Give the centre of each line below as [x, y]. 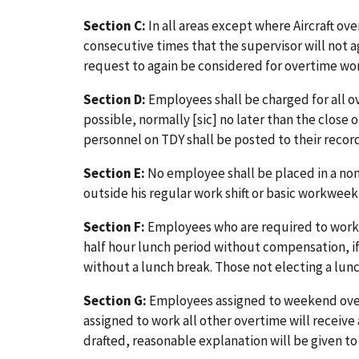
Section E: [114, 173]
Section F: [114, 227]
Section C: [115, 26]
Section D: [115, 100]
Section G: [115, 301]
